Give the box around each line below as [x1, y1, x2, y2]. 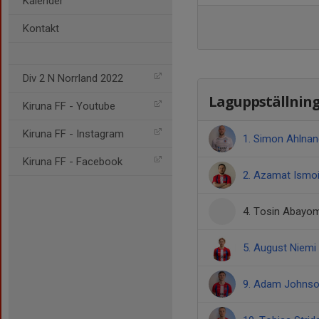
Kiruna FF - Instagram [23, 127, 124, 140]
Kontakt [23, 22, 59, 35]
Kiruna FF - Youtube [23, 100, 115, 113]
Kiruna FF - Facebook [23, 155, 122, 168]
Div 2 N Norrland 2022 [23, 72, 123, 85]
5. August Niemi [243, 241, 316, 254]
